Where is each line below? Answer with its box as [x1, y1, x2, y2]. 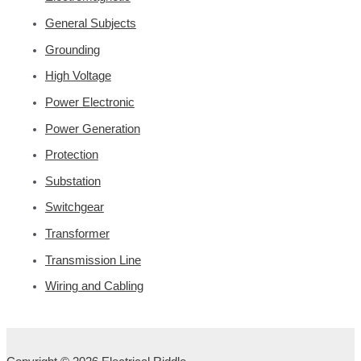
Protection [44, 148, 98, 162]
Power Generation [44, 122, 140, 135]
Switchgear [44, 201, 104, 214]
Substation [44, 174, 101, 188]
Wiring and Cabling [44, 280, 143, 293]
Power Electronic [44, 95, 135, 109]
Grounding [44, 43, 100, 56]
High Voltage [44, 69, 111, 83]
